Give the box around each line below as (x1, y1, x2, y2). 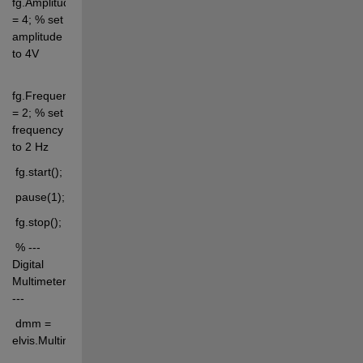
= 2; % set (11, 105, 63, 119)
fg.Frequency (11, 88, 80, 102)
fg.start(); (11, 164, 62, 178)
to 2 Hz (11, 139, 49, 153)
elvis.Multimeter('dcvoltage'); (11, 333, 158, 347)
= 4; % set (11, 12, 63, 26)
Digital (11, 257, 44, 271)
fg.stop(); (11, 215, 62, 228)
